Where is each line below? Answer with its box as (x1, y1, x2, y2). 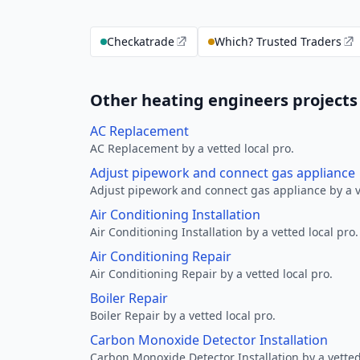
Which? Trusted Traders (215, 34, 342, 49)
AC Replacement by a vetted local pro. (90, 141, 294, 156)
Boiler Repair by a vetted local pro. (90, 308, 276, 323)
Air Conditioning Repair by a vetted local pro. (90, 266, 333, 281)
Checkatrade (107, 34, 174, 49)
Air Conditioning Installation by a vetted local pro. (90, 224, 358, 239)
